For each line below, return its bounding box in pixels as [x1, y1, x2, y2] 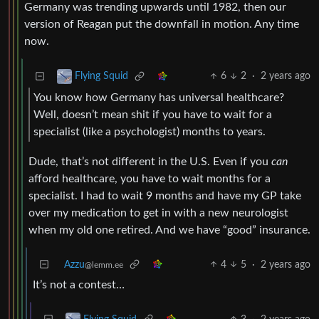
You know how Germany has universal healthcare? [33, 91, 284, 103]
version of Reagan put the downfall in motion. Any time [24, 19, 299, 31]
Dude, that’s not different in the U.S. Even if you [28, 155, 271, 167]
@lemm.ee [85, 260, 123, 269]
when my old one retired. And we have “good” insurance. [28, 224, 310, 236]
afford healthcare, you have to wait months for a [28, 172, 271, 184]
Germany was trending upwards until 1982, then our [24, 1, 286, 14]
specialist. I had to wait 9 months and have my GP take [28, 189, 301, 202]
